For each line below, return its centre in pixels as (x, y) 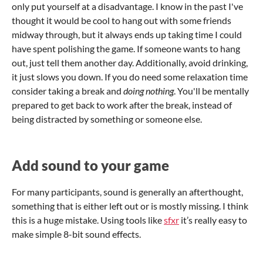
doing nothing (149, 90)
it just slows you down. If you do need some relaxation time (130, 76)
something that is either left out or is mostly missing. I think (130, 205)
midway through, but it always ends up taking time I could (127, 34)
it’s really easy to (213, 220)
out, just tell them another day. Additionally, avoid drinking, (130, 62)
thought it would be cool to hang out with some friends (122, 20)
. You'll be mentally (211, 90)
